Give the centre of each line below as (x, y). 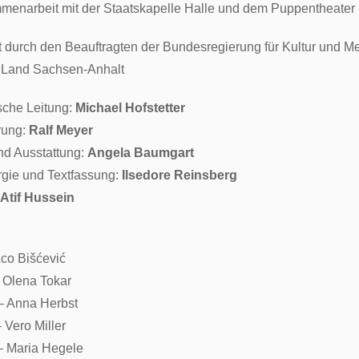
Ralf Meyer (61, 130)
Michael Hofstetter (130, 107)
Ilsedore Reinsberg (179, 175)
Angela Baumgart (141, 152)
